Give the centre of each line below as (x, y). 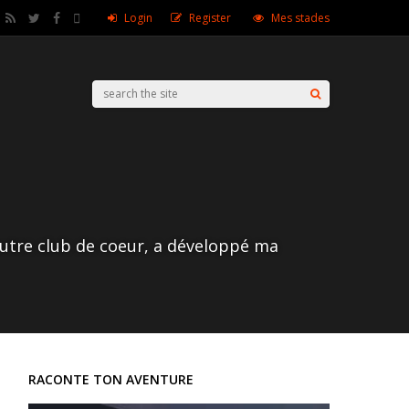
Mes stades (300, 18)
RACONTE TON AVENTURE (111, 379)
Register (210, 18)
